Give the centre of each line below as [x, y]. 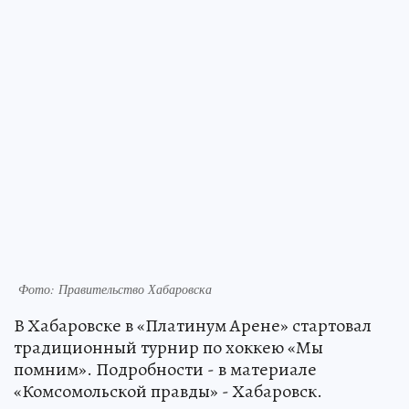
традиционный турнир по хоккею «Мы [168, 347]
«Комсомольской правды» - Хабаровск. [168, 391]
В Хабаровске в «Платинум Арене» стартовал [193, 325]
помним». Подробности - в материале [165, 369]
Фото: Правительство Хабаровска [115, 288]
